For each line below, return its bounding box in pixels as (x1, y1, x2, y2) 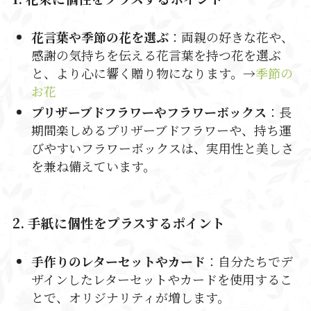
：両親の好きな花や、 (168, 27, 294, 46)
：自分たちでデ (205, 251, 293, 270)
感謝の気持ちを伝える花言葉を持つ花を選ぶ (31, 45, 281, 64)
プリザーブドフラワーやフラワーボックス (31, 103, 267, 121)
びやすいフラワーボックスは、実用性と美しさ (31, 139, 294, 158)
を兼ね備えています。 (31, 157, 155, 176)
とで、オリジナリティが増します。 (31, 287, 230, 306)
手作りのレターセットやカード (31, 251, 205, 270)
